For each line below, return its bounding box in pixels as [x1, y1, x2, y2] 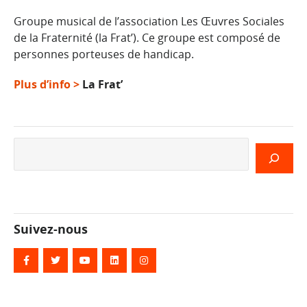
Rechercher [13, 137, 75, 153]
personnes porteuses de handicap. [14, 47, 194, 62]
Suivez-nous [14, 219, 88, 237]
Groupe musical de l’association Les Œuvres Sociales [14, 14, 284, 29]
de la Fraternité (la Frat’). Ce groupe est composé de [14, 30, 280, 46]
